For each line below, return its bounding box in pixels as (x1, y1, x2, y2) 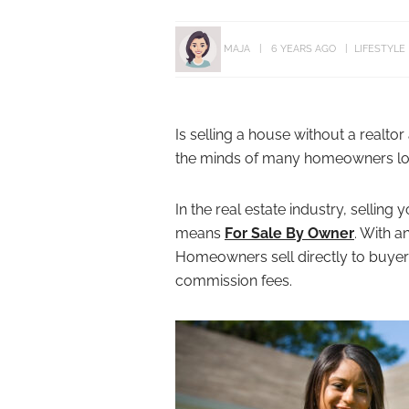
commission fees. (175, 272, 292, 289)
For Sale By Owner (225, 225, 354, 242)
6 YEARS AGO (271, 42, 336, 55)
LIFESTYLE (354, 42, 405, 55)
